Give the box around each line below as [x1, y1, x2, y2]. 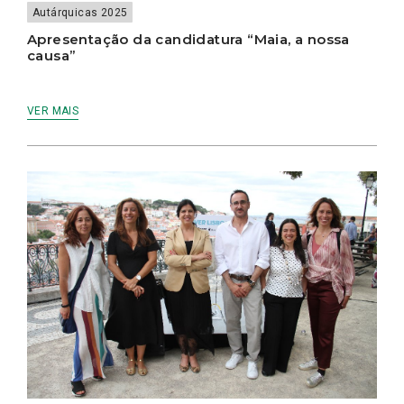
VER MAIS [27, 104, 79, 117]
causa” [27, 46, 77, 64]
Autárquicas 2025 [32, 5, 128, 19]
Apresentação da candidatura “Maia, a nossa [27, 30, 350, 48]
